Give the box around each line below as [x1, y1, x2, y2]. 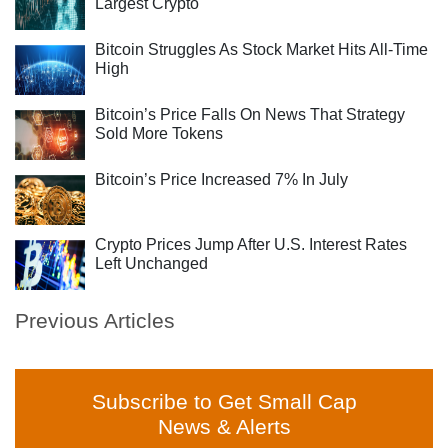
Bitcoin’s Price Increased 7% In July [95, 171, 348, 188]
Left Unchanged [95, 255, 208, 272]
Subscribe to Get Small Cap [91, 390, 357, 413]
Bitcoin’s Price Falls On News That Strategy [95, 106, 405, 123]
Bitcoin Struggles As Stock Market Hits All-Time [95, 41, 428, 58]
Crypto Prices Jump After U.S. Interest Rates [95, 236, 407, 253]
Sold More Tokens [95, 125, 223, 142]
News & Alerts [157, 415, 291, 438]
